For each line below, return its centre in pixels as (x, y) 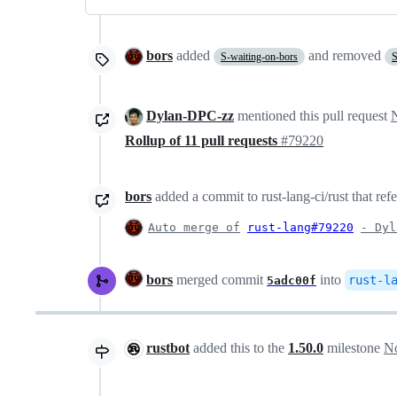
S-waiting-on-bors (259, 56)
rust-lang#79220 (300, 227)
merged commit (220, 279)
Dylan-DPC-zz (190, 115)
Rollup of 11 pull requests (203, 140)
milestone (354, 347)
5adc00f (292, 280)
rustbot (168, 347)
